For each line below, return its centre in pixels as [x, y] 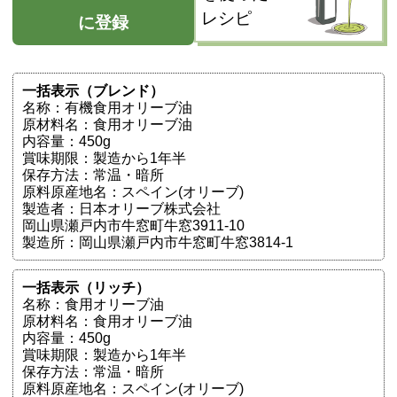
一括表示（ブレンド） [93, 90]
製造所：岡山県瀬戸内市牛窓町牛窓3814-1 [158, 242]
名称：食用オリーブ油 [93, 305]
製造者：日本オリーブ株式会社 [121, 208]
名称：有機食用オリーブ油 [107, 107]
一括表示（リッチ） [86, 288]
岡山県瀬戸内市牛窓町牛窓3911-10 [133, 225]
